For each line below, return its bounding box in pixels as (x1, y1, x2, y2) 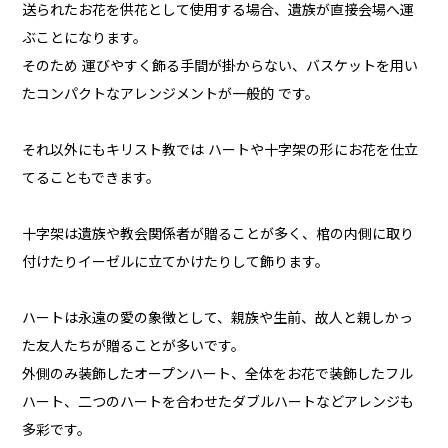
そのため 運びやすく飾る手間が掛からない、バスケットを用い (22, 58, 419, 75)
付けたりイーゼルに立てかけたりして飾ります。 (22, 254, 330, 271)
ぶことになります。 (22, 30, 148, 47)
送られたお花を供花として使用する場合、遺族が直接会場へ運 (22, 2, 415, 19)
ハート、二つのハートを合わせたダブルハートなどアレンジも (22, 394, 415, 411)
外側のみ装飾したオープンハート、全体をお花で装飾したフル (22, 366, 414, 383)
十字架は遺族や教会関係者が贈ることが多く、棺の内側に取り (22, 226, 415, 243)
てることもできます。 (22, 170, 161, 187)
